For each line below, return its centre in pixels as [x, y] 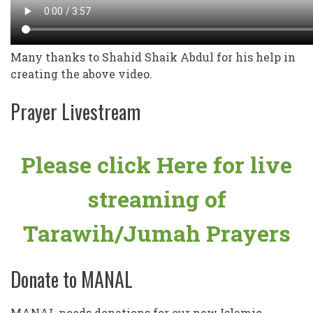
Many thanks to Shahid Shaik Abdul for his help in [153, 57]
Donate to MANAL [72, 279]
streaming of [156, 199]
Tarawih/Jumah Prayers [156, 233]
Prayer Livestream [75, 112]
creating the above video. [81, 74]
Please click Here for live [156, 165]
